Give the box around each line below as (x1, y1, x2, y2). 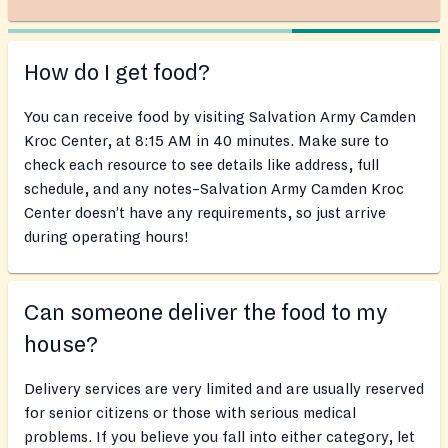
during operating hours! (24, 229, 189, 246)
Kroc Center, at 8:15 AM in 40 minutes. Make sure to (24, 133, 389, 150)
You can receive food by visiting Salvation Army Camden (24, 109, 416, 126)
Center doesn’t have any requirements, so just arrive (24, 205, 386, 222)
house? (24, 333, 98, 358)
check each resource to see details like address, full (24, 157, 379, 174)
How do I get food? (24, 61, 210, 86)
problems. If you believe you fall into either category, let (24, 429, 415, 446)
